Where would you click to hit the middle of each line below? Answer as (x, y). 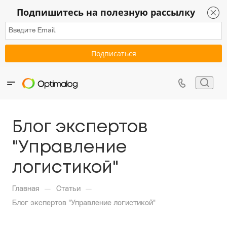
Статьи (68, 189)
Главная (26, 189)
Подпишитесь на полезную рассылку (106, 12)
